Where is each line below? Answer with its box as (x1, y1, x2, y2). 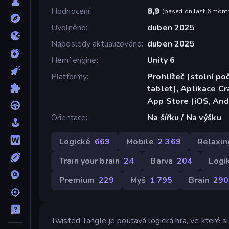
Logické (59, 135, 90, 147)
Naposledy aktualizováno (51, 38, 142, 50)
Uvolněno (51, 21, 86, 33)
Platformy (51, 71, 87, 82)
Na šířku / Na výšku (147, 111, 221, 123)
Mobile (126, 135, 154, 147)
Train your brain (59, 155, 120, 167)
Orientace (51, 111, 86, 123)
